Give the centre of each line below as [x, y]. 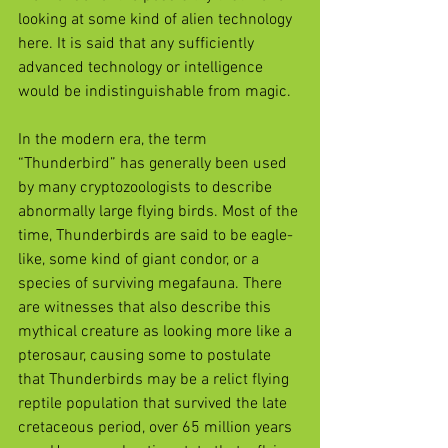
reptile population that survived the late [154, 403]
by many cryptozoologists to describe [147, 187]
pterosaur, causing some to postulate [146, 355]
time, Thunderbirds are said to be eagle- [155, 235]
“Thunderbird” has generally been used [154, 163]
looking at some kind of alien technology [157, 19]
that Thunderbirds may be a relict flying [155, 379]
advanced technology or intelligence [142, 67]
